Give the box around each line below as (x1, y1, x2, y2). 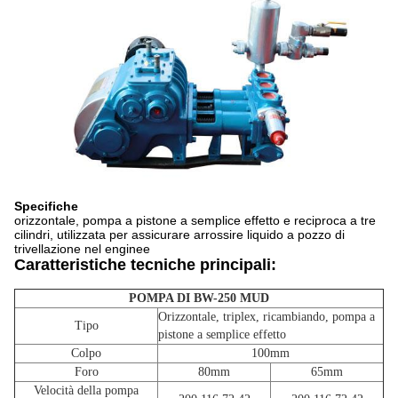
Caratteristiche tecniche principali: (14, 255, 276, 274)
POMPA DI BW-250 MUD (129, 291, 269, 305)
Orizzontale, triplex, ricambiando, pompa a (158, 309, 375, 323)
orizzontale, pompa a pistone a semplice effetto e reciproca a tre (14, 212, 376, 227)
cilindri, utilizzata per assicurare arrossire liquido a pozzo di (14, 227, 345, 242)
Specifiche (14, 198, 78, 213)
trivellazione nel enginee (14, 241, 150, 256)
